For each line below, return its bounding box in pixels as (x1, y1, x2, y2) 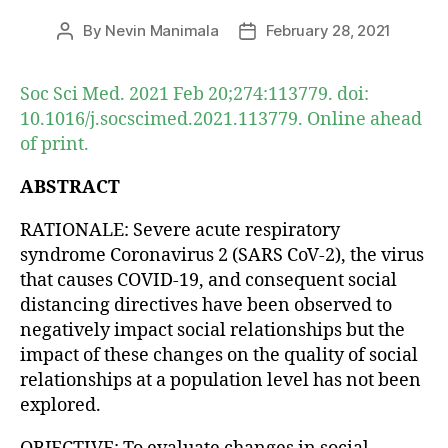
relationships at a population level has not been (20, 368, 421, 392)
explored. (20, 393, 101, 417)
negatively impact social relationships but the (20, 318, 405, 342)
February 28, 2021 (265, 20, 392, 40)
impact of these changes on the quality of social (20, 343, 418, 367)
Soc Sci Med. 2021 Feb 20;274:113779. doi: (20, 82, 369, 106)
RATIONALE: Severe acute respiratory (20, 218, 340, 242)
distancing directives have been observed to (20, 293, 392, 317)
